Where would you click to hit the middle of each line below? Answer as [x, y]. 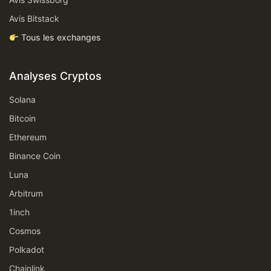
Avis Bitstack [34, 19]
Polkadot [27, 250]
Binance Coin [35, 156]
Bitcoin [22, 119]
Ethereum [28, 137]
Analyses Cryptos [55, 76]
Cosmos [25, 231]
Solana [22, 100]
